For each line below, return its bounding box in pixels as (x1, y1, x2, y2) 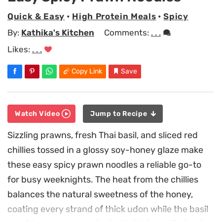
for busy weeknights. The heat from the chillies (7, 174, 198, 185)
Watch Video (15, 110, 62, 118)
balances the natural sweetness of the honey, (7, 189, 193, 200)
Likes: (7, 44, 32, 54)
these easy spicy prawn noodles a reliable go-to (7, 159, 201, 171)
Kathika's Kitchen (21, 28, 94, 38)
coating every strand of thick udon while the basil (7, 204, 208, 215)
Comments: (104, 28, 151, 38)
